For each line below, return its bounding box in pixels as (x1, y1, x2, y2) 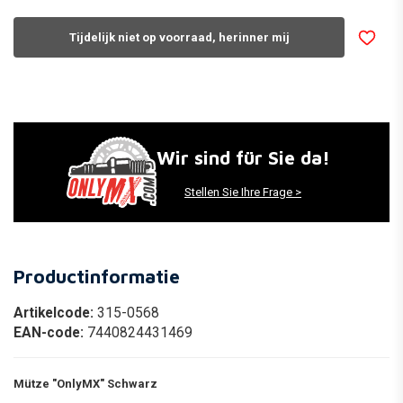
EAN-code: (13, 325, 87, 342)
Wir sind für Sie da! (156, 146, 330, 168)
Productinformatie (13, 265, 180, 288)
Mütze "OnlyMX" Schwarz (13, 377, 157, 391)
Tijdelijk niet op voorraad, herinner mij (68, 30, 290, 44)
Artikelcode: (13, 305, 97, 322)
